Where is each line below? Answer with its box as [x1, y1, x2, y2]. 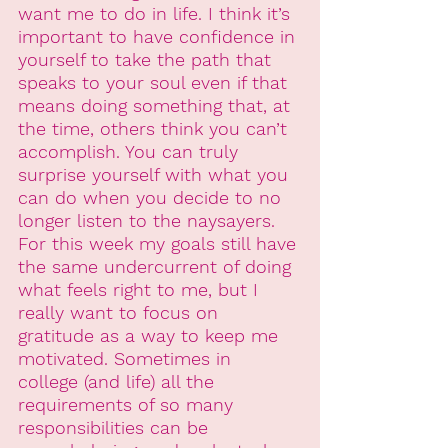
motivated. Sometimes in [18, 348, 237, 370]
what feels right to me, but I [18, 279, 264, 301]
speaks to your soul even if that [18, 72, 293, 94]
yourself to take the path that [18, 49, 277, 71]
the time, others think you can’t [18, 118, 293, 140]
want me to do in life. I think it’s [18, 3, 296, 25]
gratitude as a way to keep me [18, 325, 284, 347]
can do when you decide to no [18, 187, 287, 209]
